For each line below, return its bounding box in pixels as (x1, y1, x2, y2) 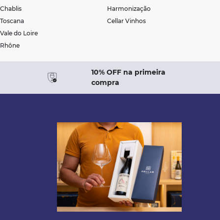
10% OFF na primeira (91, 67, 166, 77)
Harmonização (107, 4, 151, 12)
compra (91, 78, 120, 87)
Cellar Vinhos (107, 17, 146, 25)
